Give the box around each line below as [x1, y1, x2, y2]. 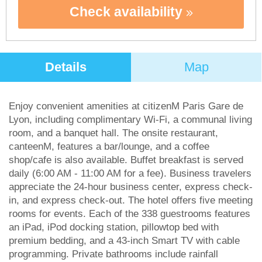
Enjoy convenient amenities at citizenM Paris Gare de [9, 101, 243, 112]
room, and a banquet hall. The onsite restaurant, [9, 127, 218, 139]
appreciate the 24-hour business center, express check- [9, 181, 253, 192]
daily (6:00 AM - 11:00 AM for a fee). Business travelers [9, 168, 251, 179]
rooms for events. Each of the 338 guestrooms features [9, 208, 250, 219]
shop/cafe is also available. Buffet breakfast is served [9, 154, 243, 166]
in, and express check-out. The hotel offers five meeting [9, 195, 253, 206]
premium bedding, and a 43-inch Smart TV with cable [9, 235, 240, 246]
